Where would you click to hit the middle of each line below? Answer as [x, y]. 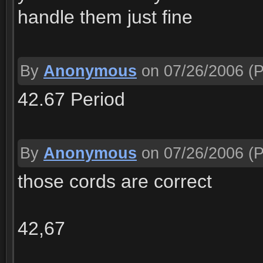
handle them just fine [105, 17]
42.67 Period [71, 99]
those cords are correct [115, 181]
